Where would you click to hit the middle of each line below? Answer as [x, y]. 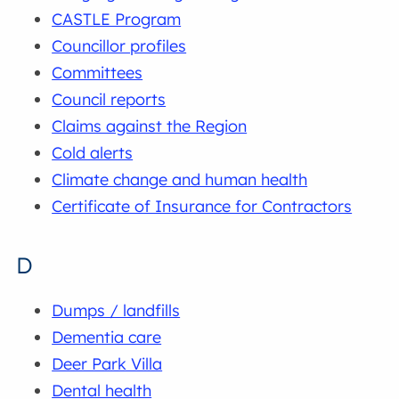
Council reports [109, 99]
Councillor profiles [119, 45]
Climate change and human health [180, 179]
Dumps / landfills [116, 310]
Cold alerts [93, 152]
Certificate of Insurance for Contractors [202, 206]
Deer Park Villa [107, 363]
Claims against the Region [150, 126]
